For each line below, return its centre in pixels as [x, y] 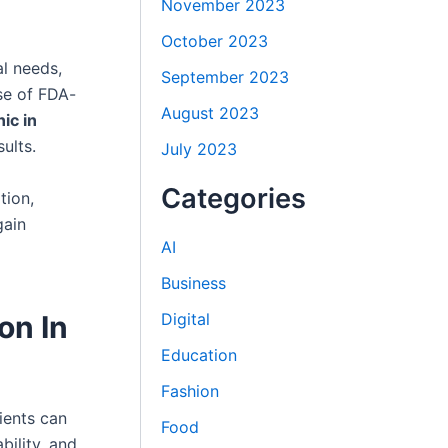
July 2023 [199, 148]
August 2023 [210, 112]
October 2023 [215, 40]
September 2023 [225, 76]
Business [194, 282]
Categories [234, 198]
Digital [186, 318]
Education [199, 354]
